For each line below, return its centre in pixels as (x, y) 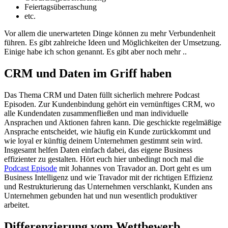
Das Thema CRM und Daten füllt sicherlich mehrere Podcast (102, 95)
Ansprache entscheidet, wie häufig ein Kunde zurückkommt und (107, 131)
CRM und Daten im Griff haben (88, 73)
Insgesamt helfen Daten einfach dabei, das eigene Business (98, 150)
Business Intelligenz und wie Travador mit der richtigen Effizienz (108, 177)
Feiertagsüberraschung (61, 7)
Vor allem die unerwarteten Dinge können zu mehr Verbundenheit (110, 34)
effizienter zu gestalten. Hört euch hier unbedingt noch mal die (104, 159)
